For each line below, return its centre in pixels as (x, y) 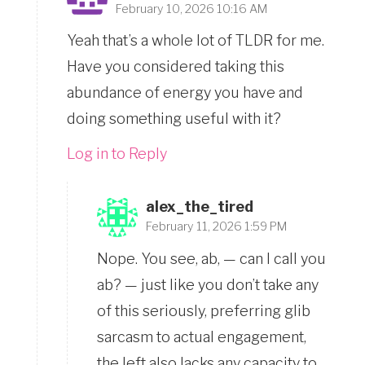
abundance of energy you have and (185, 93)
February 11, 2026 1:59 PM (216, 227)
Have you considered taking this (176, 67)
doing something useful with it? (174, 119)
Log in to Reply (117, 154)
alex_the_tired (200, 207)
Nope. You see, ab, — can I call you (211, 259)
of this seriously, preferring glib (204, 311)
